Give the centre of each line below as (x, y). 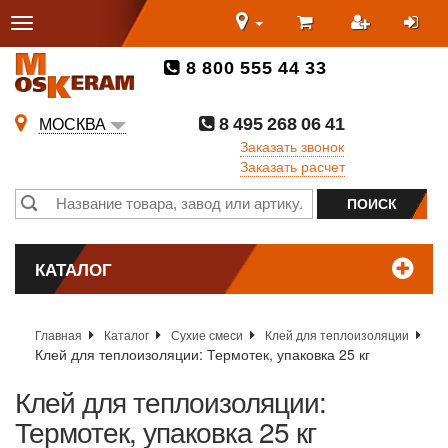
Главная (58, 335)
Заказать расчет (292, 165)
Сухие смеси (207, 335)
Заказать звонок (292, 145)
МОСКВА (72, 124)
